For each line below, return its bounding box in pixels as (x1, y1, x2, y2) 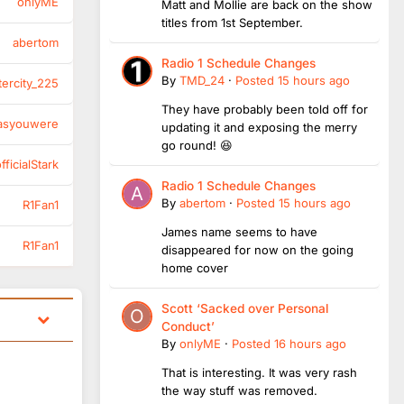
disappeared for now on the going (161, 242, 353, 257)
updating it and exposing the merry (161, 119, 357, 134)
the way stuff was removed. (161, 382, 321, 398)
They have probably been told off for (161, 101, 368, 116)
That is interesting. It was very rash (161, 364, 357, 380)
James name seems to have (161, 224, 317, 239)
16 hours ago (274, 335, 346, 351)
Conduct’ (161, 318, 215, 334)
